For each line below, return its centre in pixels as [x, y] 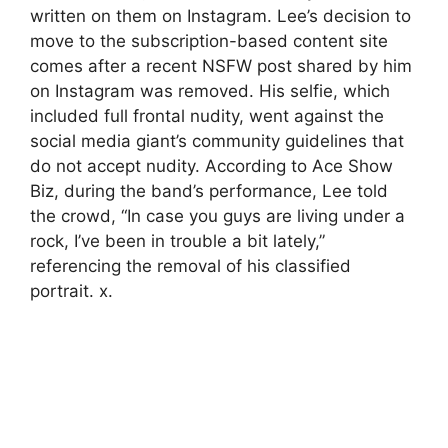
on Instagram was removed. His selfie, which [210, 90]
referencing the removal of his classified [190, 265]
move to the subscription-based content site [209, 40]
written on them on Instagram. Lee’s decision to [220, 15]
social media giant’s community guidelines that [217, 140]
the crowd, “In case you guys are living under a [217, 215]
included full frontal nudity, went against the [207, 115]
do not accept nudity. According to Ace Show [211, 165]
